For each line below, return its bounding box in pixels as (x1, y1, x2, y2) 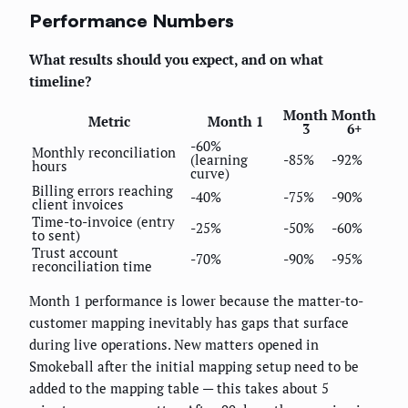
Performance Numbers (29, 9, 235, 32)
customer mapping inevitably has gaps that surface (29, 312, 349, 331)
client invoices (32, 194, 124, 213)
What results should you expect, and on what (29, 49, 323, 68)
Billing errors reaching (32, 180, 173, 199)
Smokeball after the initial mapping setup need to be (29, 356, 359, 375)
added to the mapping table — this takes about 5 (29, 378, 329, 397)
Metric (88, 111, 130, 130)
